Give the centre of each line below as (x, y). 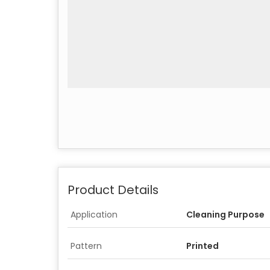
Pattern (86, 246)
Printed (202, 246)
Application (94, 215)
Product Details (113, 190)
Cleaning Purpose (225, 215)
